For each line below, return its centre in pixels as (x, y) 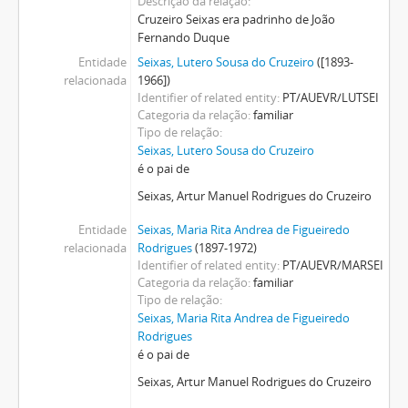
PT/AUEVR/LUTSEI (330, 97)
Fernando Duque (183, 37)
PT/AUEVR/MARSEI (332, 265)
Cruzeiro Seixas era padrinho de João (236, 19)
